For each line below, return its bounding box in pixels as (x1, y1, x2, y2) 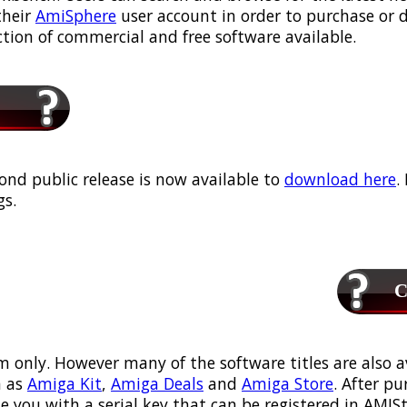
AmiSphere (35, 5, 116, 27)
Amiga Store (242, 372, 333, 394)
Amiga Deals (111, 372, 203, 394)
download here (284, 167, 396, 190)
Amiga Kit (27, 372, 102, 394)
